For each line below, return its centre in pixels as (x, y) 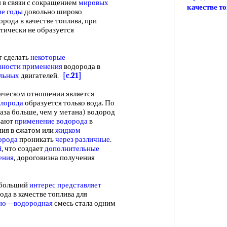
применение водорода (51, 121)
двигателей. (41, 75)
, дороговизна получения (54, 158)
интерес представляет (65, 185)
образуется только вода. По (69, 103)
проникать (36, 139)
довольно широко (52, 12)
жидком (68, 130)
